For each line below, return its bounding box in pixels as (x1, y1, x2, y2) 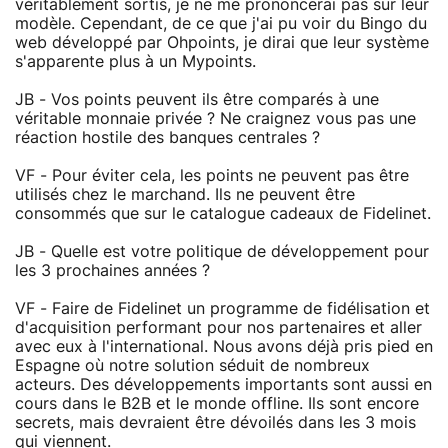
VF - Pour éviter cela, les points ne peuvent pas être (15, 167, 409, 184)
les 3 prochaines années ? (15, 262, 210, 279)
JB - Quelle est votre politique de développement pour (15, 243, 429, 260)
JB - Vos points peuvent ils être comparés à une (15, 91, 379, 108)
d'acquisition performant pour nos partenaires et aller (15, 319, 422, 336)
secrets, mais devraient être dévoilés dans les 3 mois (15, 414, 416, 431)
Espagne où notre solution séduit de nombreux (15, 357, 370, 374)
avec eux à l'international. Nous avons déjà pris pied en (15, 338, 433, 355)
